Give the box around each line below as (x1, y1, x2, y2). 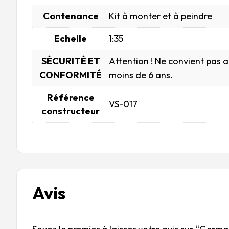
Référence (47, 91, 95, 103)
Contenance (42, 10, 99, 22)
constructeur (41, 105, 100, 117)
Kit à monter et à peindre (109, 10, 212, 22)
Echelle (54, 33, 87, 44)
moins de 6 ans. (109, 69, 173, 81)
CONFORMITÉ (39, 69, 102, 81)
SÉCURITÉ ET (41, 55, 100, 67)
